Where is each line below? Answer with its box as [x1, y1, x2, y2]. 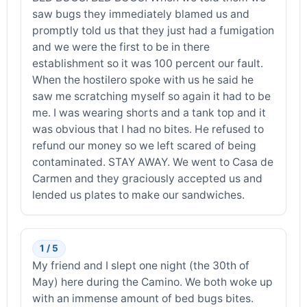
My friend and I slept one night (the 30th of [32, 259, 250, 273]
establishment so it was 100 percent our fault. [32, 56, 264, 70]
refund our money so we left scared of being [32, 138, 257, 152]
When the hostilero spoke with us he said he [32, 73, 254, 86]
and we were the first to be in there [32, 40, 210, 53]
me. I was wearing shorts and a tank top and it [32, 106, 267, 119]
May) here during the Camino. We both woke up [32, 275, 273, 289]
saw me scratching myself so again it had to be [32, 89, 271, 103]
